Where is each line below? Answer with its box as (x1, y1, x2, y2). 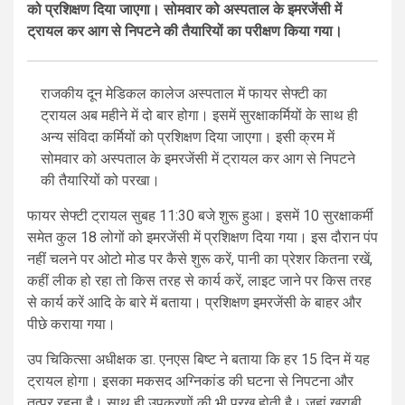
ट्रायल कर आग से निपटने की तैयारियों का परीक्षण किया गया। (27, 23, 343, 41)
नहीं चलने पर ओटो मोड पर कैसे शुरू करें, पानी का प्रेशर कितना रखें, (27, 250, 372, 268)
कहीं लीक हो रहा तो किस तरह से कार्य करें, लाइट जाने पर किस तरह (27, 272, 372, 290)
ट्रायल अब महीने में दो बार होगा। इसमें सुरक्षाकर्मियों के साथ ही (41, 107, 358, 125)
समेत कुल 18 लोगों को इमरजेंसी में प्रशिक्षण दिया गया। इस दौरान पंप (27, 229, 378, 247)
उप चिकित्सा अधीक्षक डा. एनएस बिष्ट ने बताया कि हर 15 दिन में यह (27, 351, 370, 369)
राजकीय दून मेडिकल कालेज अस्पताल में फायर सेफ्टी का (41, 85, 327, 103)
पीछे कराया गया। (27, 316, 116, 334)
